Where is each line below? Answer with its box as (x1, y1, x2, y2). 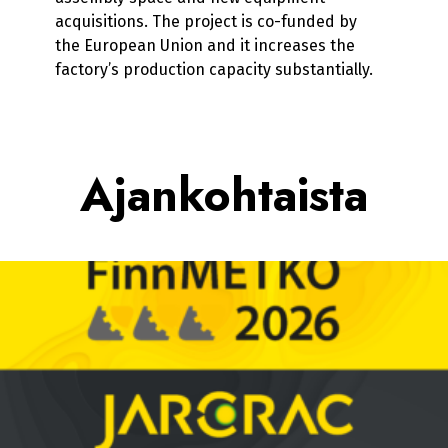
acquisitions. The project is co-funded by (54, 11, 357, 31)
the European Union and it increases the (54, 35, 355, 55)
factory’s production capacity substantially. (54, 59, 373, 79)
